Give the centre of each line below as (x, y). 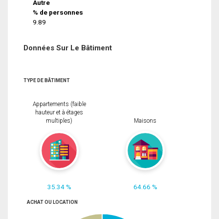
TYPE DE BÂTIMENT (47, 80)
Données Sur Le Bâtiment (68, 48)
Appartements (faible (59, 104)
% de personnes (58, 12)
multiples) (59, 121)
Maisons (145, 121)
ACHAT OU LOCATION (52, 202)
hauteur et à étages (59, 113)
